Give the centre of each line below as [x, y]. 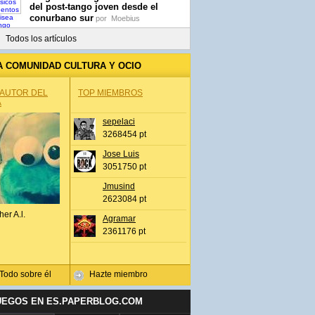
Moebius [126, 18]
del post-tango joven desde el [94, 7]
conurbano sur [62, 18]
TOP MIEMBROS [110, 93]
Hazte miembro [118, 274]
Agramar [119, 219]
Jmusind [119, 186]
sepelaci [119, 122]
